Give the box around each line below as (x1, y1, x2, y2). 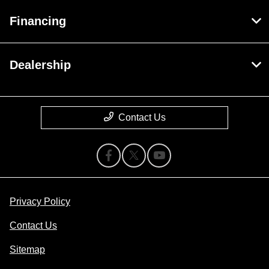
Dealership (10, 58, 71, 72)
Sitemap (10, 244, 45, 255)
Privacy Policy (10, 196, 70, 207)
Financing (10, 14, 66, 28)
